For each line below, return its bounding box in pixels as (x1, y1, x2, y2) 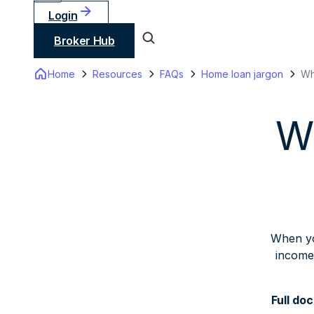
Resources (93, 67, 142, 80)
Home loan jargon (201, 67, 283, 80)
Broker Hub (54, 33, 115, 48)
